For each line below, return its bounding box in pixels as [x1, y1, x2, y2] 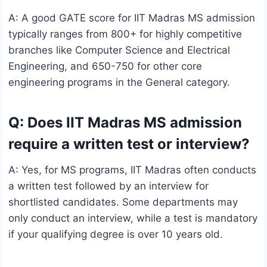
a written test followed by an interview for [8, 180, 209, 193]
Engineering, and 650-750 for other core [8, 60, 202, 73]
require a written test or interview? [8, 135, 250, 153]
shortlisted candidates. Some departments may [8, 196, 238, 209]
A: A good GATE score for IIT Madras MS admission [8, 12, 255, 24]
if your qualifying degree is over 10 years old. [8, 228, 223, 241]
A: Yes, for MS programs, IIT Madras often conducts [8, 164, 256, 176]
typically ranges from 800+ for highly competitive [8, 28, 242, 41]
